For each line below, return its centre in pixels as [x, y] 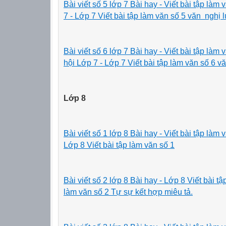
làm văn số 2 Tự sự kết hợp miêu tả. [128, 192]
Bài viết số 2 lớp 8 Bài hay [111, 180]
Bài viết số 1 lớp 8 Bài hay [111, 133]
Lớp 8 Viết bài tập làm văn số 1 [119, 145]
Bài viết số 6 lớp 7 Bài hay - [113, 51]
